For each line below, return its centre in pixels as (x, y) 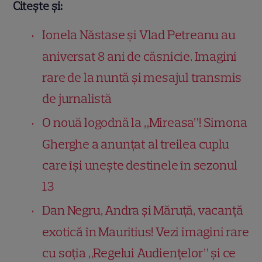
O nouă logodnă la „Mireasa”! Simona (145, 122)
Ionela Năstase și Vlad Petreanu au (139, 35)
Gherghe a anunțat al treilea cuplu (136, 144)
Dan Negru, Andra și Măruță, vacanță (143, 210)
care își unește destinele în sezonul (140, 165)
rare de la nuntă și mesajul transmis (142, 77)
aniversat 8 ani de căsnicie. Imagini (140, 56)
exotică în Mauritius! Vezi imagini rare (146, 232)
